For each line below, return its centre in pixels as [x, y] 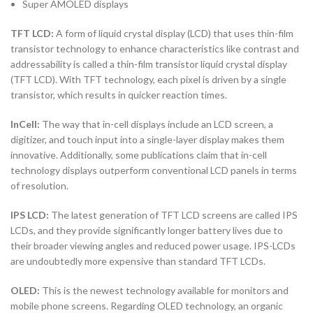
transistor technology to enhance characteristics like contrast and [155, 48]
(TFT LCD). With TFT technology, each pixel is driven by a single [148, 79]
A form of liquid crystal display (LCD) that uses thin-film [175, 33]
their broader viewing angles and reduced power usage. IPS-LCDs [153, 245]
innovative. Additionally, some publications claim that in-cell [139, 154]
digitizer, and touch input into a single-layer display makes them [147, 139]
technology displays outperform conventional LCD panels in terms [154, 170]
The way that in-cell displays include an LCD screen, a [158, 124]
